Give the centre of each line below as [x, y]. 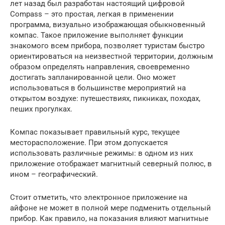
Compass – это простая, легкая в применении [92, 14]
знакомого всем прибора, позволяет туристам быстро [107, 46]
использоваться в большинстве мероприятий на [98, 88]
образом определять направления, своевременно [100, 67]
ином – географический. [54, 175]
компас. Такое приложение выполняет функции [97, 35]
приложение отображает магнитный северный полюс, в [111, 164]
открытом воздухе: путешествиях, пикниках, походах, [105, 99]
